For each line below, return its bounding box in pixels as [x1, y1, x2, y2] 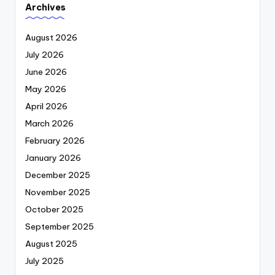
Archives [25, 1, 66, 13]
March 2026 [25, 118, 74, 130]
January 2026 [25, 152, 81, 164]
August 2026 [25, 32, 77, 44]
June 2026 [25, 66, 67, 78]
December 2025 [25, 169, 90, 181]
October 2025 [25, 204, 83, 215]
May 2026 [25, 83, 66, 95]
